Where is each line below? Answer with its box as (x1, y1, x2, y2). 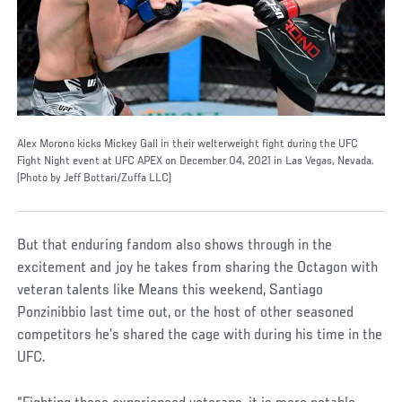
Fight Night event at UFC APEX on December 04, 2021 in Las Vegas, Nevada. (17, 154, 375, 168)
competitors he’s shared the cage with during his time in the (17, 327, 383, 344)
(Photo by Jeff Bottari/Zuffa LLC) (17, 171, 172, 185)
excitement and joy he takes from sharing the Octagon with (17, 259, 379, 276)
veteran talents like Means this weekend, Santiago (17, 282, 324, 299)
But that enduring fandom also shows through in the (17, 237, 333, 254)
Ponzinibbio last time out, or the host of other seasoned (17, 304, 354, 321)
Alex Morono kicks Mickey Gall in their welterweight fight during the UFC (17, 137, 359, 151)
